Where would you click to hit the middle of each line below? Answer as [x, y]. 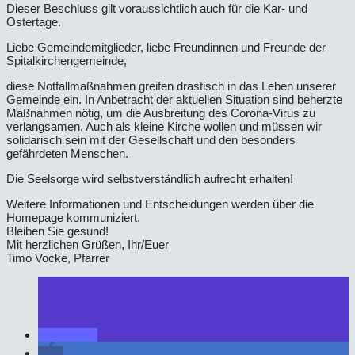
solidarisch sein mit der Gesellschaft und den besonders [151, 139]
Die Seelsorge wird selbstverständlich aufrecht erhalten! [150, 178]
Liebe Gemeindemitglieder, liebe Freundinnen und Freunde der [166, 47]
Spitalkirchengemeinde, [67, 60]
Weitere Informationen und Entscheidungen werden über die [160, 204]
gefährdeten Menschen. [67, 153]
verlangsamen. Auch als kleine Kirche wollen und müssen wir [164, 126]
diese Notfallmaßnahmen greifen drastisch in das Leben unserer [171, 86]
